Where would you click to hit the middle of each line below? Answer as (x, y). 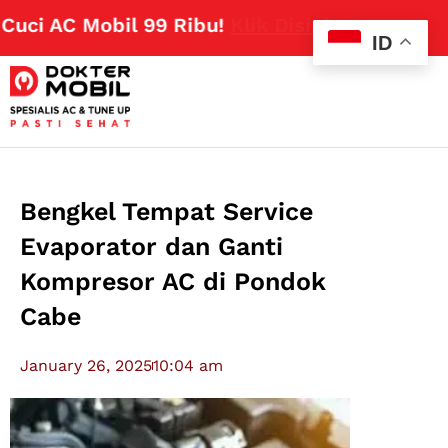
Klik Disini (239, 25)
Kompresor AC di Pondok (173, 282)
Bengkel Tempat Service (167, 212)
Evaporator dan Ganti (152, 247)
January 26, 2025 (86, 366)
